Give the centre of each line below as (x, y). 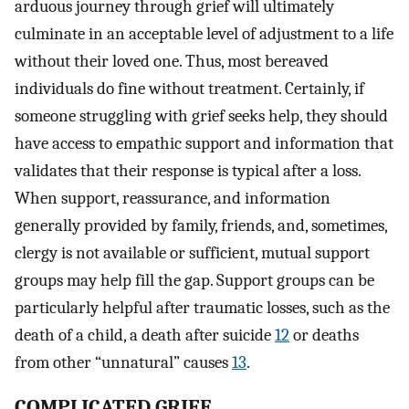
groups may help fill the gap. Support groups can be (194, 280)
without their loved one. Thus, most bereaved (172, 61)
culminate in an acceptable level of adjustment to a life (204, 33)
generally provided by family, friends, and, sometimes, (201, 225)
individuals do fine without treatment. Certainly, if (189, 88)
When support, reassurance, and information (173, 198)
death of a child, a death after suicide (145, 335)
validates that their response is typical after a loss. (188, 170)
